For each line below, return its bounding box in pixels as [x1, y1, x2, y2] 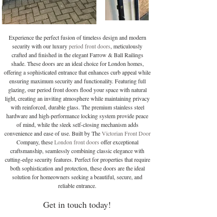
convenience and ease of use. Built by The [4, 129, 102, 137]
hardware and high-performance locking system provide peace [6, 112, 148, 120]
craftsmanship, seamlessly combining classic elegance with [10, 147, 144, 155]
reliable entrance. [58, 182, 96, 189]
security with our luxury [12, 42, 69, 50]
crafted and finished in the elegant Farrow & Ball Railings [11, 51, 143, 59]
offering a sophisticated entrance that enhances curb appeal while [4, 68, 151, 76]
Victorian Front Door [101, 129, 151, 137]
